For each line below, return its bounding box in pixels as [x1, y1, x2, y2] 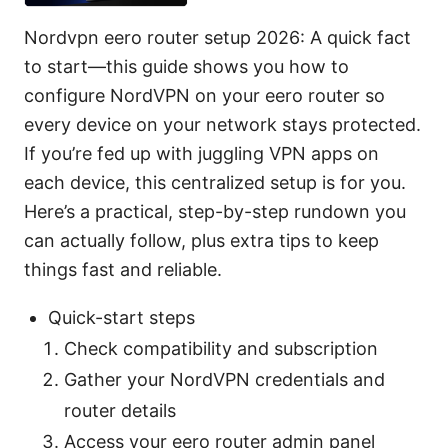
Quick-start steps [48, 306, 195, 328]
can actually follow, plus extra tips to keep [24, 229, 379, 251]
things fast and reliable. [24, 258, 222, 280]
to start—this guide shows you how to [24, 55, 349, 77]
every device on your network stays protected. [24, 113, 421, 135]
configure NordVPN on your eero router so [24, 84, 385, 106]
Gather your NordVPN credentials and [64, 368, 385, 390]
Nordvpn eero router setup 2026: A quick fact [24, 26, 411, 48]
